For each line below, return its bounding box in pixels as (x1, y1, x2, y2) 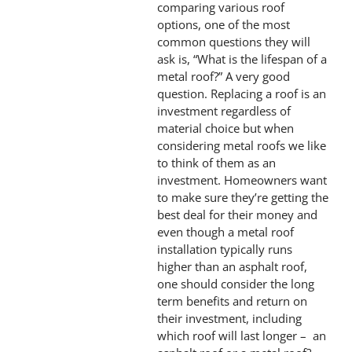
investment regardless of (156, 102, 291, 119)
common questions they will (156, 33, 310, 49)
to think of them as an (156, 154, 276, 170)
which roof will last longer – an (156, 327, 326, 343)
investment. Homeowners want (156, 171, 327, 188)
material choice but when (156, 119, 294, 136)
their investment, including (156, 310, 302, 326)
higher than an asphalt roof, (156, 258, 307, 274)
